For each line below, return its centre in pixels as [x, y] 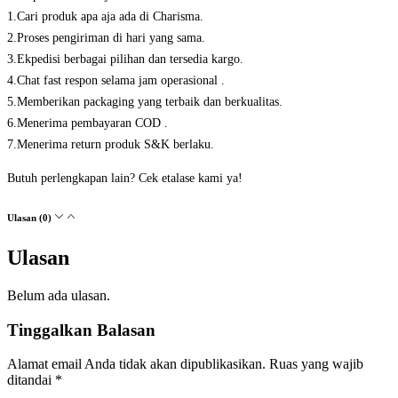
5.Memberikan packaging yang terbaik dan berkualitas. [145, 102]
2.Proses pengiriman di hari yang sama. [106, 38]
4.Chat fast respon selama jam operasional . [116, 81]
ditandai [31, 380]
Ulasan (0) [31, 217]
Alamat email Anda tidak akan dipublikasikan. [136, 364]
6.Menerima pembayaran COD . [88, 123]
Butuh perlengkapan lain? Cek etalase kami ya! [125, 179]
